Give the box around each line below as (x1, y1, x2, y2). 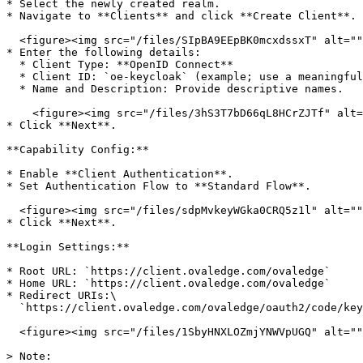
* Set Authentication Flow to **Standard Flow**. (6, 180, 311, 192)
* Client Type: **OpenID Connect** (6, 58, 19, 70)
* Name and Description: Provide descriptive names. (6, 83, 19, 95)
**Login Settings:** (6, 241, 130, 253)
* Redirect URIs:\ (6, 289, 117, 301)
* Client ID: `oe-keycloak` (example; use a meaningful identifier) (6, 70, 19, 83)
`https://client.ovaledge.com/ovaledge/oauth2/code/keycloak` (6, 301, 19, 314)
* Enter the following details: (6, 46, 201, 58)
